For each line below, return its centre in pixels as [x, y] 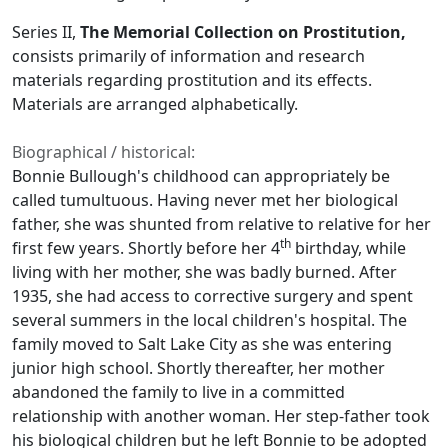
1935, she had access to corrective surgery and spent [212, 296]
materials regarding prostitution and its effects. [192, 80]
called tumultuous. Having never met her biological [205, 200]
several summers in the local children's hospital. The [209, 320]
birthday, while [348, 248]
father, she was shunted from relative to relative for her [221, 224]
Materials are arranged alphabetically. [155, 104]
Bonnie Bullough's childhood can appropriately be [201, 176]
